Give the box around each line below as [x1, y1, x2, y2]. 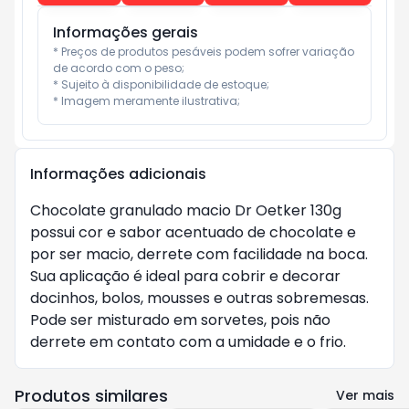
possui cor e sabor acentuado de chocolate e [30, 222, 356, 243]
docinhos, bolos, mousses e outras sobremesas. [30, 288, 369, 309]
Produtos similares [15, 384, 168, 407]
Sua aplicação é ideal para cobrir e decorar [30, 266, 341, 287]
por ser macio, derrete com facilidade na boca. [30, 244, 368, 265]
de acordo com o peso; [53, 60, 184, 76]
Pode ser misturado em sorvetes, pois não [30, 309, 330, 330]
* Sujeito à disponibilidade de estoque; [53, 77, 269, 92]
